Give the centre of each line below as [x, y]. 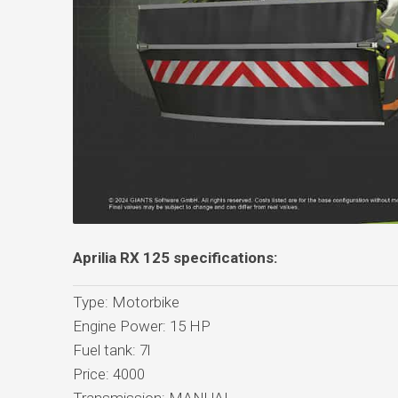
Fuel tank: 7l [111, 350]
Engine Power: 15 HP [141, 326]
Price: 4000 [108, 374]
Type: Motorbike [126, 302]
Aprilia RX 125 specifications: [175, 257]
